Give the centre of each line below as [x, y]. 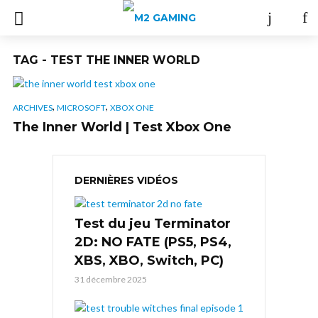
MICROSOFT [81, 107]
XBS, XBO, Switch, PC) [149, 260]
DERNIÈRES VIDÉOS [126, 180]
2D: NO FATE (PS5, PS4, [153, 242]
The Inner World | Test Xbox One [122, 127]
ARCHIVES [33, 107]
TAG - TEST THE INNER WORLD [106, 60]
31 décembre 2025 [111, 279]
